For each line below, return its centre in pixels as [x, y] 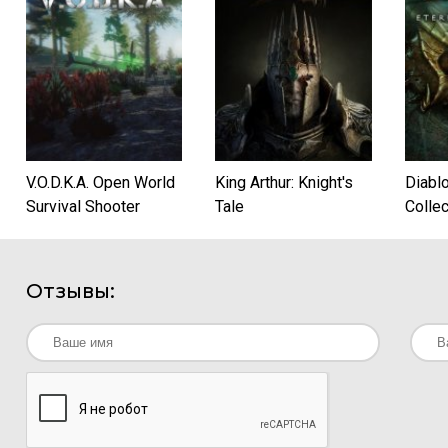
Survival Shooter [83, 206]
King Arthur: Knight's [284, 182]
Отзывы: [70, 290]
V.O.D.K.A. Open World [100, 182]
